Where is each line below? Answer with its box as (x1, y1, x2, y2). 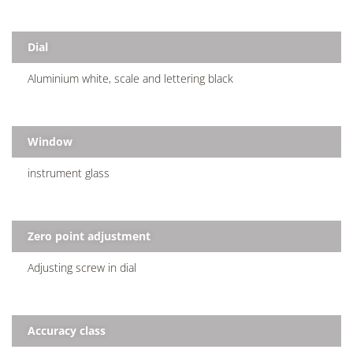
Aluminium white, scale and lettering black (28, 70, 233, 86)
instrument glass (28, 165, 110, 180)
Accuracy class (28, 322, 106, 338)
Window (28, 133, 72, 149)
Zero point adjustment (28, 228, 150, 243)
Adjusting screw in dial (28, 259, 136, 275)
